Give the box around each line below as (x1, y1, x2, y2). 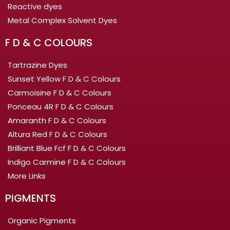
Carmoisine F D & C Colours (8, 87, 111, 98)
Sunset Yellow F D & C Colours (8, 73, 121, 84)
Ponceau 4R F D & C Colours (8, 101, 113, 112)
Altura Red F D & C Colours (8, 128, 107, 140)
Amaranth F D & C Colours (8, 114, 106, 126)
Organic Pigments (8, 215, 76, 226)
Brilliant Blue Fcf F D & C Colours (8, 142, 126, 154)
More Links (8, 170, 46, 181)
